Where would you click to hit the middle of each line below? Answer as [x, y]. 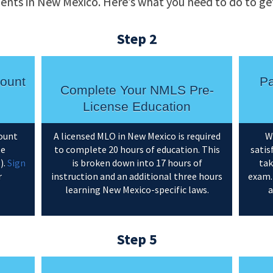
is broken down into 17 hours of [137, 163]
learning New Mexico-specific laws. [137, 190]
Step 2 [137, 39]
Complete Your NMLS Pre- [137, 90]
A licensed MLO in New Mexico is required [137, 136]
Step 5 [137, 239]
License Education [137, 106]
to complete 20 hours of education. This [137, 150]
